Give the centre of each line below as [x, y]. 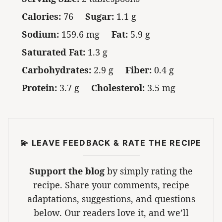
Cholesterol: [118, 88]
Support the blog [67, 171]
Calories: [41, 17]
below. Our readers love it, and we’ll [111, 212]
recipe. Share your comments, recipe [111, 185]
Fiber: [139, 70]
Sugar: [100, 17]
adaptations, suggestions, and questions [111, 198]
